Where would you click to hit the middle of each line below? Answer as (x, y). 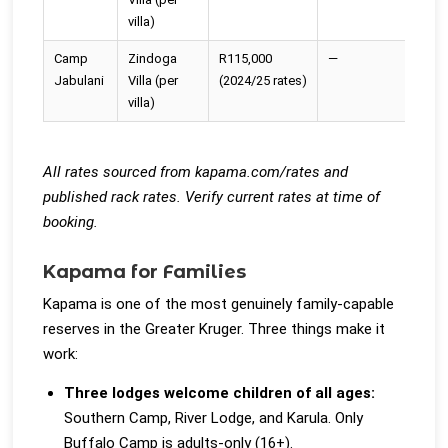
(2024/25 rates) (263, 80)
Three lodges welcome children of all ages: (220, 392)
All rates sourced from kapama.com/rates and (196, 172)
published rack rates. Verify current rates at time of (212, 197)
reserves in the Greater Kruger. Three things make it (214, 329)
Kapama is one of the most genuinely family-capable (219, 304)
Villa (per (153, 80)
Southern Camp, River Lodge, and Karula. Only (214, 417)
